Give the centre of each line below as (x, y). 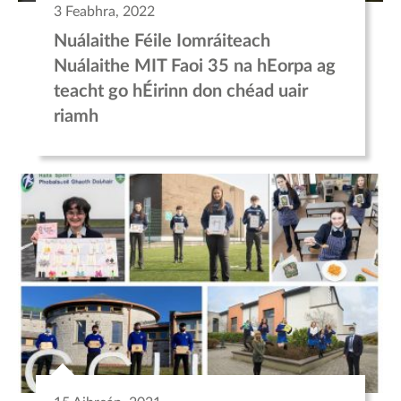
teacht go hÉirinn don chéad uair (181, 91)
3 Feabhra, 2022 (104, 11)
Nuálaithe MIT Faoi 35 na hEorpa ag (195, 66)
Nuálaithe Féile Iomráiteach (162, 41)
